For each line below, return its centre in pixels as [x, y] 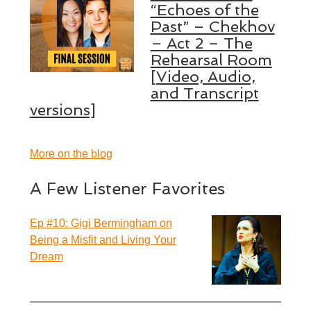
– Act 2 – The [201, 43]
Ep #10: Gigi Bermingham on [101, 223]
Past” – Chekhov [212, 26]
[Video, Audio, [203, 76]
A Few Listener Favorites [127, 188]
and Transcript [204, 93]
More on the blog [71, 153]
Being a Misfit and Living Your [103, 239]
